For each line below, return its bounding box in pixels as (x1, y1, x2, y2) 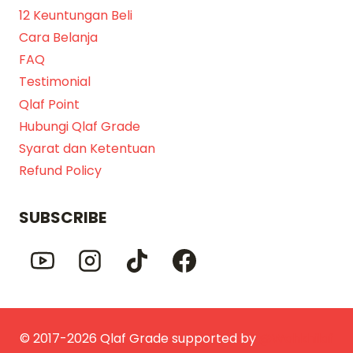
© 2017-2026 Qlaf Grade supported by (20, 329, 259, 347)
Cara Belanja (19, 28, 98, 47)
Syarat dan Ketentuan (19, 139, 155, 158)
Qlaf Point (19, 95, 80, 113)
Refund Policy (19, 162, 102, 180)
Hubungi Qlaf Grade (19, 117, 140, 136)
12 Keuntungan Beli (19, 6, 132, 25)
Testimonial (19, 72, 91, 91)
